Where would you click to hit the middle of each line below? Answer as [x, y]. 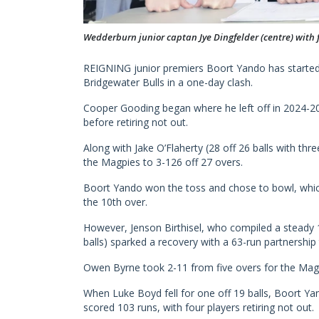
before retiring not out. [136, 122]
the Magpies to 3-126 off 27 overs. [163, 162]
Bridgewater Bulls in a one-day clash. [168, 82]
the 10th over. [115, 202]
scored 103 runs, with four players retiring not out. [199, 307]
